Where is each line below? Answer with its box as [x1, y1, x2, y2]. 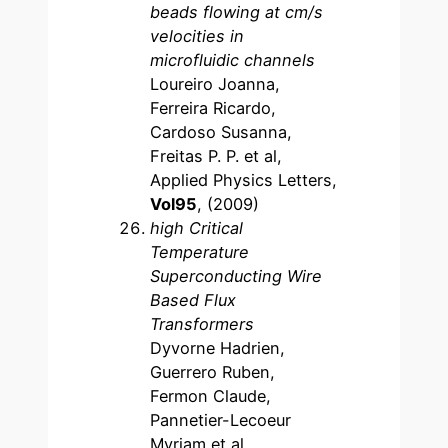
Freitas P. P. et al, [150, 145, 283, 166]
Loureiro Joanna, [150, 73, 281, 94]
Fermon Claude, [150, 385, 272, 406]
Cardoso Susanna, [150, 121, 293, 142]
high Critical [150, 217, 244, 238]
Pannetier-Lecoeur [150, 409, 292, 430]
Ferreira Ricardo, [150, 97, 277, 118]
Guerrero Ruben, [150, 361, 276, 382]
